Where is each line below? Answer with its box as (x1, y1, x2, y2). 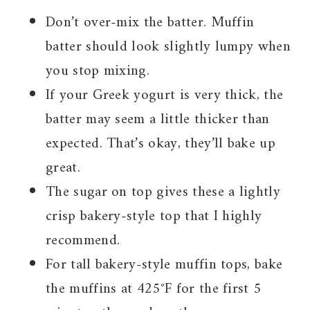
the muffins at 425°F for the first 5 (46, 276, 262, 302)
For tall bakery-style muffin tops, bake (46, 252, 283, 278)
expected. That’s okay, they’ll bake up (46, 131, 275, 157)
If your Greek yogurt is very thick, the (46, 82, 284, 109)
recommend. (46, 228, 120, 254)
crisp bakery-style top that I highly (46, 203, 262, 230)
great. (46, 155, 80, 181)
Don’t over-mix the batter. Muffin (46, 10, 255, 36)
